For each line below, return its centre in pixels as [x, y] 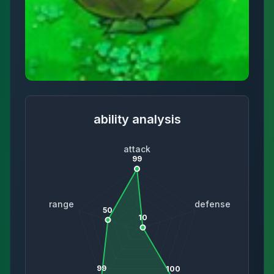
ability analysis [137, 119]
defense [213, 204]
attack [137, 149]
